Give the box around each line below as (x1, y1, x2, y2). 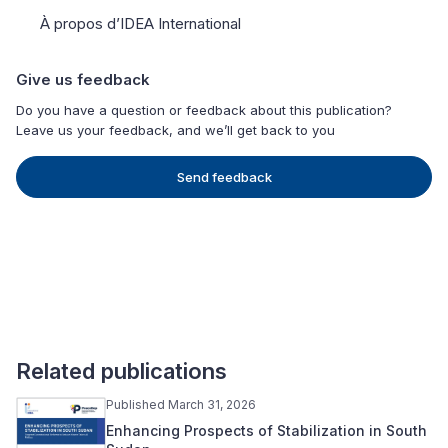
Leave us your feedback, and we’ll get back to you (16, 122, 335, 139)
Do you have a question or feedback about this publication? (16, 102, 392, 119)
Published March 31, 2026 (106, 397, 256, 413)
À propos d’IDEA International (40, 14, 241, 34)
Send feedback (176, 169, 272, 186)
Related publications (16, 358, 227, 385)
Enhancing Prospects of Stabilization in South (106, 422, 427, 440)
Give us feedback (16, 70, 150, 90)
